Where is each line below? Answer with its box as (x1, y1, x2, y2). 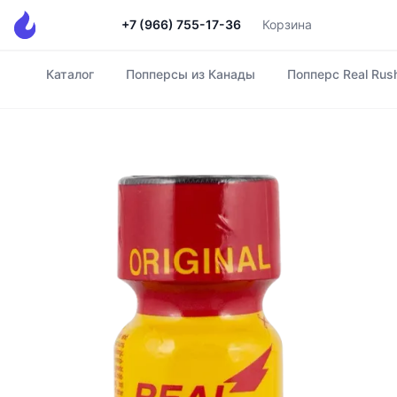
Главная (13, 75, 69, 93)
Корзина (262, 17, 312, 32)
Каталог (46, 66, 94, 82)
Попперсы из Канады (126, 66, 255, 82)
